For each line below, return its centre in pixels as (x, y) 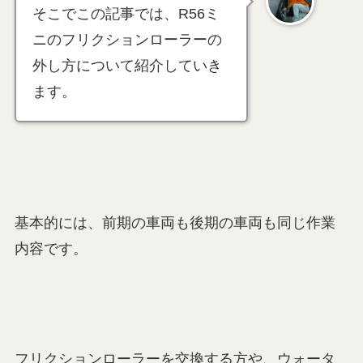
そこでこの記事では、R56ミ (126, 14)
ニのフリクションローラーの (127, 40)
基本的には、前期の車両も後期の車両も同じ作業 (175, 223)
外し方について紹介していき (127, 66)
